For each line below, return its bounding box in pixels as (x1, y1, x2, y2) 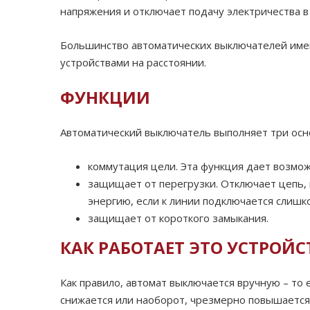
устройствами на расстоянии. (60, 55, 206, 70)
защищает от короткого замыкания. (88, 211, 268, 226)
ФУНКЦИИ (60, 86, 150, 109)
